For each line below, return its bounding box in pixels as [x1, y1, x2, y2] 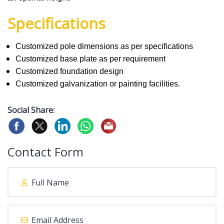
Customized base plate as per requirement [15, 54, 165, 63]
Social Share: [7, 104, 54, 115]
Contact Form [7, 143, 83, 160]
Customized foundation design [15, 67, 123, 75]
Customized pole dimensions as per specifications [15, 42, 193, 50]
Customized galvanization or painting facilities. [15, 79, 180, 88]
